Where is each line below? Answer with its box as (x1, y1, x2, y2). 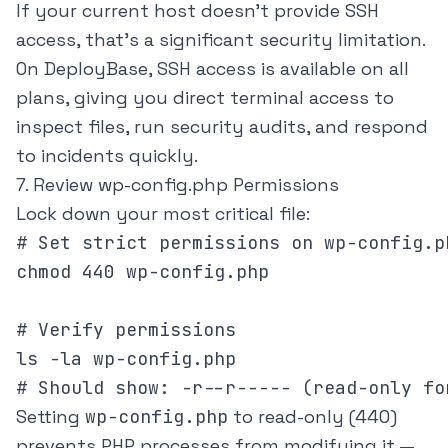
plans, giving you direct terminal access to (16, 86, 394, 110)
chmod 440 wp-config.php (16, 260, 269, 284)
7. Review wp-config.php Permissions (16, 173, 339, 197)
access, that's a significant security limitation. (16, 28, 425, 52)
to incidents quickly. (16, 144, 198, 168)
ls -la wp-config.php (16, 347, 236, 371)
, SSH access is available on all (148, 57, 409, 81)
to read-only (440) (228, 405, 397, 429)
